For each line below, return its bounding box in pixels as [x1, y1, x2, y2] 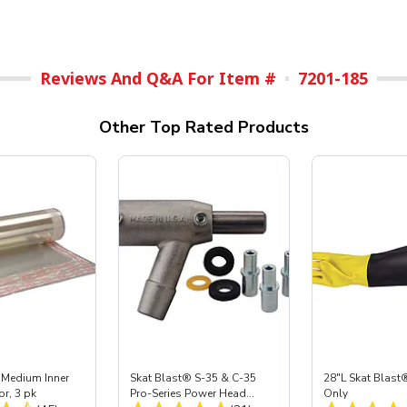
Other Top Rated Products [98, 116, 309, 139]
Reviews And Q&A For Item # [39, 67, 276, 90]
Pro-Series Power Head [129, 386, 246, 402]
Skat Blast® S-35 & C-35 [129, 371, 256, 386]
